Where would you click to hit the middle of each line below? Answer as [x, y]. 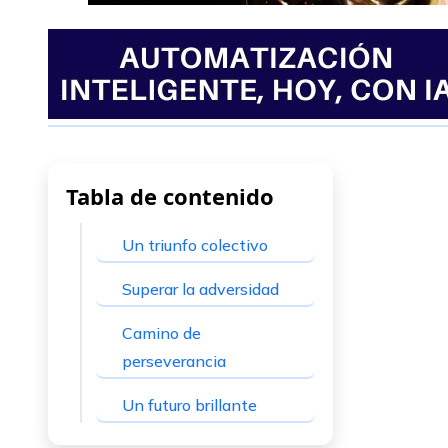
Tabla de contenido [170, 196]
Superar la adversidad [200, 289]
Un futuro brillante [189, 405]
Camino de [161, 333]
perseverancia [174, 361]
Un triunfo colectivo [195, 245]
